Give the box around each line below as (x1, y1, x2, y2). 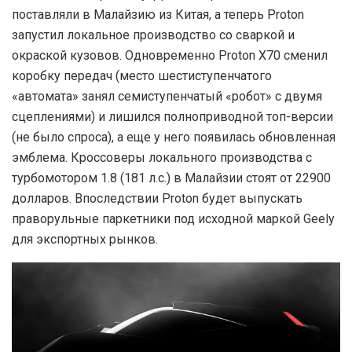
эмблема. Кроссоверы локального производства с (12, 150, 312, 166)
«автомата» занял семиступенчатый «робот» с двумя (12, 89, 322, 104)
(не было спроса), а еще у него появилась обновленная (12, 130, 335, 145)
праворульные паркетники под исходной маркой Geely (12, 211, 335, 227)
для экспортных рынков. (12, 232, 158, 247)
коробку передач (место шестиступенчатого (12, 68, 272, 84)
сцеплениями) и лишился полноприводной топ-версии (12, 109, 333, 125)
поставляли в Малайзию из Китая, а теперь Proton (12, 7, 304, 23)
